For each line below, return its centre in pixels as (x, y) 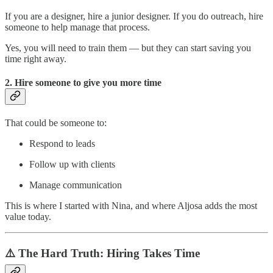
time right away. (36, 58)
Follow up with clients (72, 165)
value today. (28, 217)
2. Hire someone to (44, 82)
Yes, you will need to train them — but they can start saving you (128, 48)
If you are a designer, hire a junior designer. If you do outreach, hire (134, 16)
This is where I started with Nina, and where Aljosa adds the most (131, 206)
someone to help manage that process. (77, 27)
